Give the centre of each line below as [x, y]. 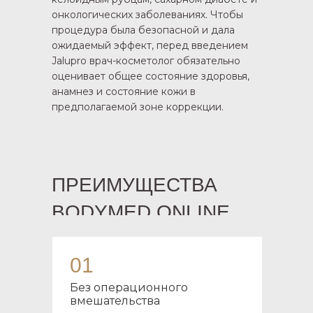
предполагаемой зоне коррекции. [138, 107]
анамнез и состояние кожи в [124, 92]
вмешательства [115, 301]
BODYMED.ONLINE [141, 212]
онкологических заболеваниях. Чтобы [147, 15]
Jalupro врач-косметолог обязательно [146, 61]
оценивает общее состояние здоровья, [151, 76]
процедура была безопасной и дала [143, 30]
